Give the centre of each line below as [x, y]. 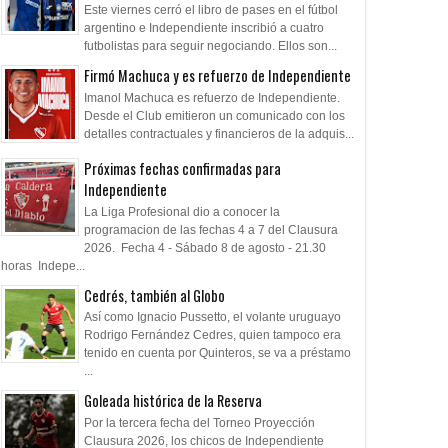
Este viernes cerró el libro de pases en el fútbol [211, 10]
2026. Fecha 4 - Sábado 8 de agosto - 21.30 [205, 247]
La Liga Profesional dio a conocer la [182, 211]
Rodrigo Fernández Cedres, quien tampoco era [212, 335]
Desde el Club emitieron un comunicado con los [214, 115]
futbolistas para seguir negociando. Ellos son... [210, 46]
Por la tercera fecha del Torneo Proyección [199, 422]
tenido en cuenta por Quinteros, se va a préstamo [217, 353]
